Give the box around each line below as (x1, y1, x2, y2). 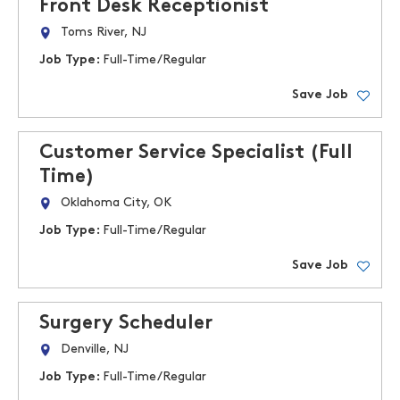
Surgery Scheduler (39, 313, 212, 334)
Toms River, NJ (61, 26, 146, 39)
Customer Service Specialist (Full (39, 143, 353, 163)
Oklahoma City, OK (61, 196, 172, 210)
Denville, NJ (61, 343, 129, 356)
